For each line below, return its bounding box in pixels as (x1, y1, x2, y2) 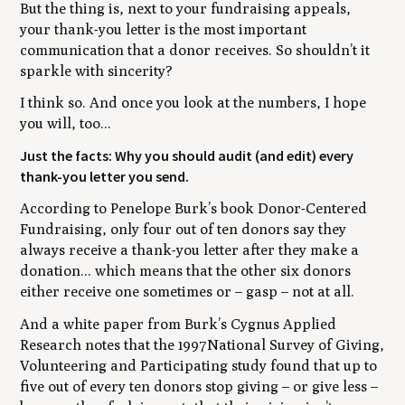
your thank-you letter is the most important (20, 20, 307, 38)
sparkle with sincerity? (20, 61, 174, 80)
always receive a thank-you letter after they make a (20, 241, 360, 259)
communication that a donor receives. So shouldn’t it (20, 41, 371, 59)
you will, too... (20, 115, 112, 133)
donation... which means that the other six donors (20, 262, 352, 280)
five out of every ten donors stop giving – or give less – (20, 377, 379, 395)
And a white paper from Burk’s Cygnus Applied (20, 315, 337, 333)
